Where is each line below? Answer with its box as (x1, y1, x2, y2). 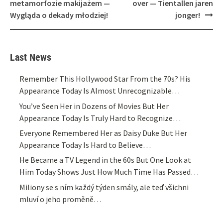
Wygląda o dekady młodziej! (10, 10, 108, 20)
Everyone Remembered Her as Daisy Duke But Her (19, 127, 188, 138)
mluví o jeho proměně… (19, 194, 102, 204)
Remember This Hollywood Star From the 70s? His (19, 74, 191, 84)
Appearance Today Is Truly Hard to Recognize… (19, 112, 181, 123)
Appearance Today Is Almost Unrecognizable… (19, 86, 180, 96)
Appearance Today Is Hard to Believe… (19, 139, 151, 150)
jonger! (175, 10, 200, 20)
